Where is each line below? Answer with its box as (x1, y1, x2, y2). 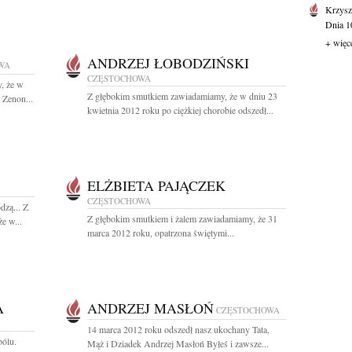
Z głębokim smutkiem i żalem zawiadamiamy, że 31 (87, 212, 277, 225)
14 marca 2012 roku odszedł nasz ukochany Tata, (87, 323, 269, 335)
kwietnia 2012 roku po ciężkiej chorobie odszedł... (87, 104, 273, 116)
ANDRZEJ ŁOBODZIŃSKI (87, 53, 249, 72)
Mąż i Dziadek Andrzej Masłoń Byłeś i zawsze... (87, 337, 269, 350)
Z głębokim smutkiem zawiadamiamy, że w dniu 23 (87, 90, 277, 102)
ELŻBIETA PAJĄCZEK (87, 176, 225, 195)
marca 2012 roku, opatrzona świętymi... (87, 226, 234, 239)
